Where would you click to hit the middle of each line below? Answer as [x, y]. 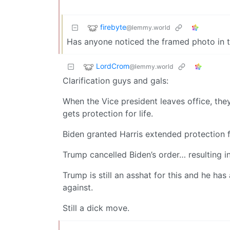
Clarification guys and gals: [116, 81]
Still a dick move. [96, 208]
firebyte [113, 27]
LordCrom [113, 66]
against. [78, 188]
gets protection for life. [108, 114]
